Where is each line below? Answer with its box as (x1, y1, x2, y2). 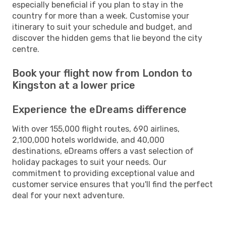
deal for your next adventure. (12, 190, 125, 200)
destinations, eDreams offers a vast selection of (12, 146, 194, 156)
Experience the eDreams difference (12, 103, 187, 116)
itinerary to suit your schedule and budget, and (12, 22, 192, 32)
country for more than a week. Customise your (12, 11, 189, 21)
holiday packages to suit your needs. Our (12, 157, 166, 167)
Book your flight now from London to (12, 67, 192, 79)
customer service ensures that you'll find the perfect (12, 179, 213, 189)
